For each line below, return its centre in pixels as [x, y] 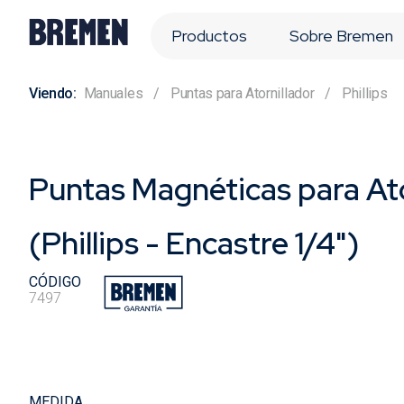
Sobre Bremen [341, 36]
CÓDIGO [55, 282]
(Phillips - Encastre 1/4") [194, 243]
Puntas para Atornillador [242, 93]
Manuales [113, 93]
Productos [209, 36]
